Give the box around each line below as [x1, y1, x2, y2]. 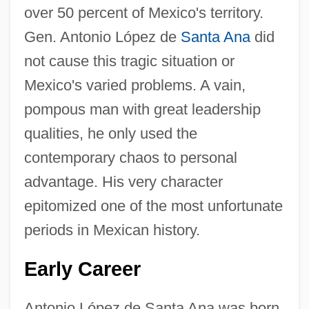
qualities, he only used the [23, 124, 197, 142]
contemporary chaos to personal [23, 148, 237, 166]
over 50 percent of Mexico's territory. [23, 3, 263, 21]
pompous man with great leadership [23, 100, 261, 118]
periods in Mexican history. [23, 221, 200, 239]
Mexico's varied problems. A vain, [23, 76, 246, 94]
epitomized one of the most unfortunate [23, 197, 283, 215]
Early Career [23, 257, 141, 280]
